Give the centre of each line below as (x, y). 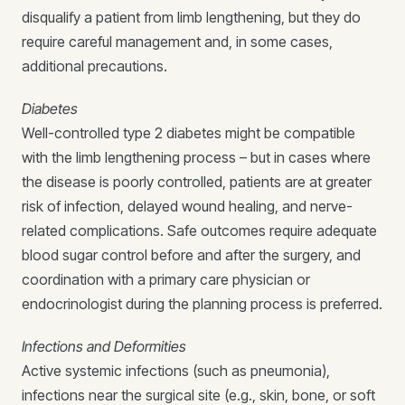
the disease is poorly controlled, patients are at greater (197, 182)
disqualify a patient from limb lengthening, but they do (191, 17)
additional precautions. (94, 66)
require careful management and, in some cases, (177, 42)
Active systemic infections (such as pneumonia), (176, 371)
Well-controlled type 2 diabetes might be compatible (188, 133)
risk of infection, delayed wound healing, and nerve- (187, 206)
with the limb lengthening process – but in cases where (196, 157)
